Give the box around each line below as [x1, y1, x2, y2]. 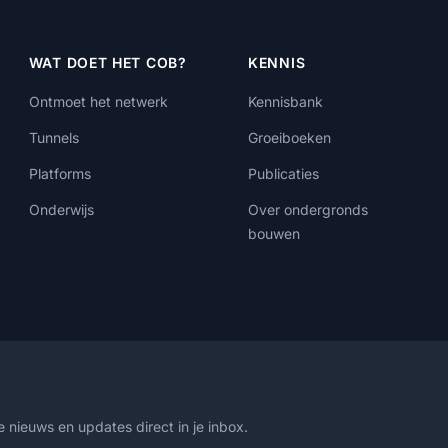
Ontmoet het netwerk [28, 93, 168, 110]
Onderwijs [28, 201, 94, 218]
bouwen [248, 225, 300, 242]
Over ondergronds [248, 201, 368, 218]
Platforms [28, 165, 91, 182]
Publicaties [248, 165, 319, 182]
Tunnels [28, 129, 79, 146]
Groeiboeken [248, 129, 331, 146]
